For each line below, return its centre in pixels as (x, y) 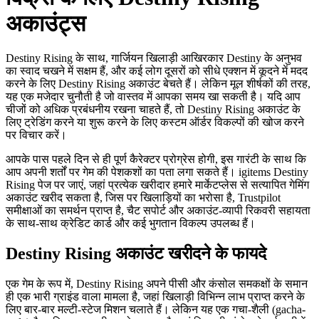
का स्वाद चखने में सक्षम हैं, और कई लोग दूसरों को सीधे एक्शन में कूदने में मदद (157, 71)
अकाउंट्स (46, 23)
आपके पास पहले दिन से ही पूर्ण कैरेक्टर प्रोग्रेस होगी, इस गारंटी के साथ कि (156, 159)
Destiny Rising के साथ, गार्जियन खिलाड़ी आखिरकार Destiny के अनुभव (154, 58)
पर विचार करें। (36, 135)
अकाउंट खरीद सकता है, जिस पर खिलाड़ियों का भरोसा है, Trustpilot (143, 198)
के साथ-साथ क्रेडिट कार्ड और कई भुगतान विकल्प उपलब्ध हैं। (131, 223)
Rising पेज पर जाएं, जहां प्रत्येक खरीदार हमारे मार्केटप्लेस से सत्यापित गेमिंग (157, 185)
